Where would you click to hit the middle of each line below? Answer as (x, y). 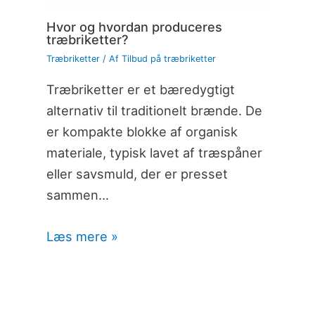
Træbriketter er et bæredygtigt (140, 89)
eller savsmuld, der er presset (137, 173)
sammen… (77, 194)
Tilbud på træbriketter (168, 58)
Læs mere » (82, 237)
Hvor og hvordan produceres (134, 26)
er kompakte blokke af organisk (142, 131)
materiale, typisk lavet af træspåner (154, 152)
